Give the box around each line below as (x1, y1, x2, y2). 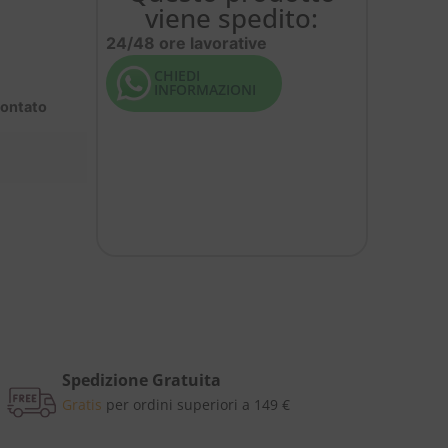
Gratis (62, 394, 102, 414)
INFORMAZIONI (154, 80, 257, 100)
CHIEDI (154, 66, 201, 86)
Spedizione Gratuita (62, 368, 221, 391)
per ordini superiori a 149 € (102, 394, 290, 414)
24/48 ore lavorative (105, 32, 267, 53)
